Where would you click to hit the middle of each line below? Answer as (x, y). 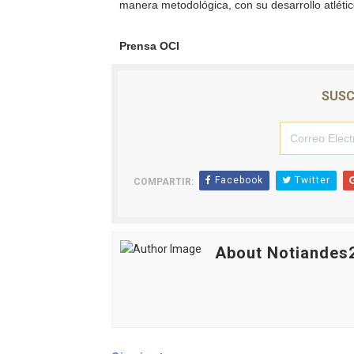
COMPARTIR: (163, 182)
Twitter (311, 181)
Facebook (237, 181)
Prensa (137, 46)
